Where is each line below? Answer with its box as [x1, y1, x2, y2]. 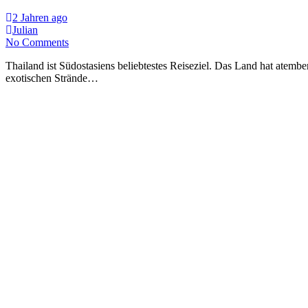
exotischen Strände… [5, 71, 98, 84]
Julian [12, 23, 38, 36]
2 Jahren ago [12, 11, 67, 23]
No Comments [5, 36, 69, 48]
